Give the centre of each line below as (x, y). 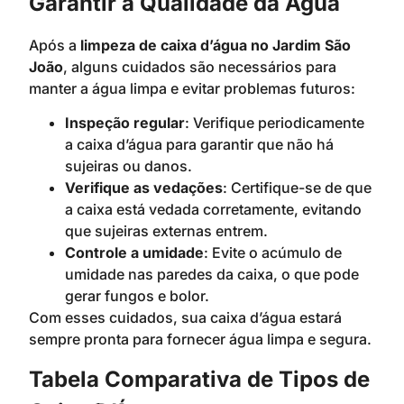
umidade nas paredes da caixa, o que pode (212, 275)
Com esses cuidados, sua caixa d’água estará (185, 318)
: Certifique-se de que (297, 188)
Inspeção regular (125, 123)
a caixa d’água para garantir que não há (199, 145)
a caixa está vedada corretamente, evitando (213, 210)
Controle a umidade (134, 253)
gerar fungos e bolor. (137, 296)
